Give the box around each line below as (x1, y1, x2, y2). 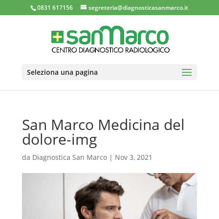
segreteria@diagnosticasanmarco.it (88, 3, 189, 12)
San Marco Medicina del (22, 114, 185, 134)
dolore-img (22, 129, 97, 149)
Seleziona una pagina (26, 67, 98, 77)
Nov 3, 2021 (114, 153, 153, 162)
